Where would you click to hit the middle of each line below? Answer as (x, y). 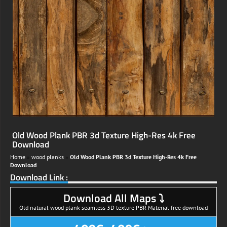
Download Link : (39, 177)
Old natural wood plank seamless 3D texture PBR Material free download (113, 207)
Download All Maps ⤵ (113, 198)
